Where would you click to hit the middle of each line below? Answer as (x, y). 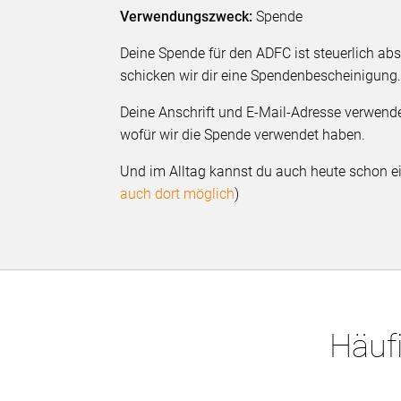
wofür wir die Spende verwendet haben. (243, 135)
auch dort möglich (178, 194)
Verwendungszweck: (187, 17)
